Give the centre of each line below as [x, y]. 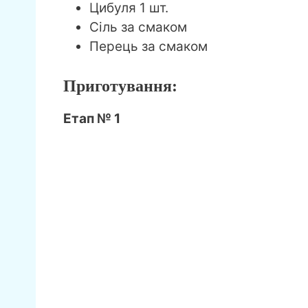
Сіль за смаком [138, 27]
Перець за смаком [148, 47]
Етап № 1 [92, 118]
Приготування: [120, 86]
